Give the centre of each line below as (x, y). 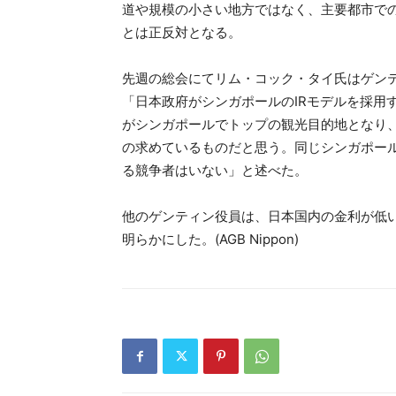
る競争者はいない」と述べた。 (215, 170)
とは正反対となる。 (182, 32)
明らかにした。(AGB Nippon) (210, 239)
